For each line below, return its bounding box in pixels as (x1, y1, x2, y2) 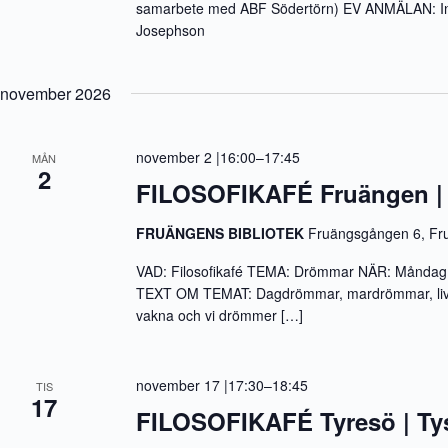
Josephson (136, 20, 206, 40)
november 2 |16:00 (136, 147, 257, 167)
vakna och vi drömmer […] (136, 305, 304, 325)
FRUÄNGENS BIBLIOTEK (136, 223, 309, 243)
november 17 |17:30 (136, 375, 265, 395)
